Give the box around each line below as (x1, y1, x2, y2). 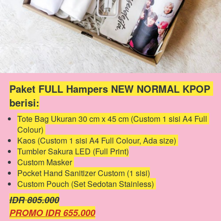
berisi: (9, 95, 39, 110)
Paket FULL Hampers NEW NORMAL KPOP (9, 81, 210, 96)
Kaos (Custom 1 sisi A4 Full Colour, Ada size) (17, 135, 178, 146)
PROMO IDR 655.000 (9, 206, 95, 219)
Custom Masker (17, 156, 74, 168)
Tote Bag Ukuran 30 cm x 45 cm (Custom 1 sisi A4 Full (17, 113, 207, 124)
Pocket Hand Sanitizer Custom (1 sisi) (17, 167, 150, 179)
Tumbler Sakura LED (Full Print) (17, 146, 129, 157)
